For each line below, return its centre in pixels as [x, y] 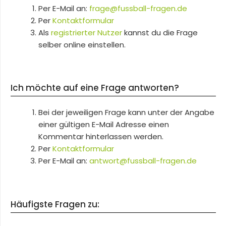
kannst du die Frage [160, 32]
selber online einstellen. [82, 44]
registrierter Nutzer [87, 32]
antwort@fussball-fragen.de [143, 161]
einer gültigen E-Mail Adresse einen [104, 125]
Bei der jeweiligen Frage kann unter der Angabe [126, 112]
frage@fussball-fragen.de [138, 8]
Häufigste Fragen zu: [55, 204]
